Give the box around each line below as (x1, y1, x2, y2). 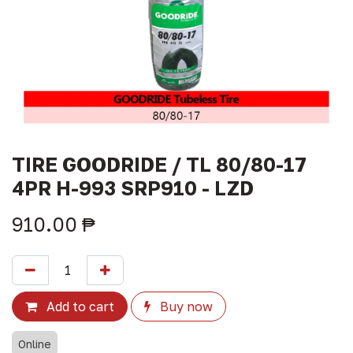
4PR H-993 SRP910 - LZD (12, 176, 254, 200)
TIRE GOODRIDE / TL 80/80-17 (12, 152, 307, 176)
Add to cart (43, 299, 114, 314)
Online (18, 337, 51, 351)
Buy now (157, 299, 213, 314)
